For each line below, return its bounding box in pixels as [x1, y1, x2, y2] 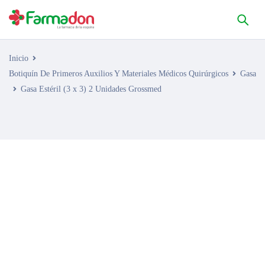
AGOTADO [27, 157, 67, 166]
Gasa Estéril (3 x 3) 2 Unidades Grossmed [21, 85, 161, 93]
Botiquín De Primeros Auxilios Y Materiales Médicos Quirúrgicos [9, 69, 228, 78]
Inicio [9, 54, 28, 63]
